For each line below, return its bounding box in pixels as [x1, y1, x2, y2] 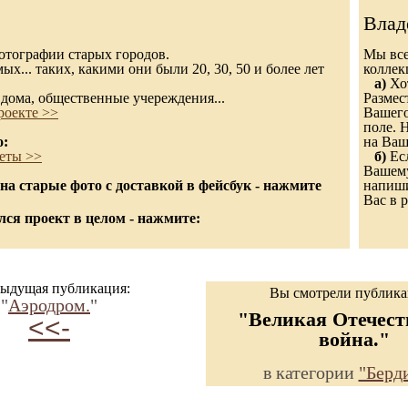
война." [318, 328, 390, 351]
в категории [262, 362, 359, 382]
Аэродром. [8, 295, 90, 315]
